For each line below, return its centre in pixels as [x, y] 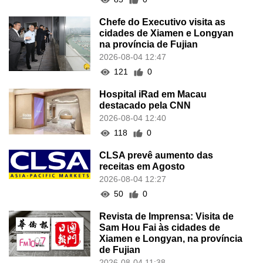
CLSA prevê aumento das [156, 156]
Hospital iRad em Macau [153, 95]
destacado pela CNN [145, 106]
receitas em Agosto [142, 167]
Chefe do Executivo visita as [163, 22]
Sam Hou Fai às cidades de [160, 228]
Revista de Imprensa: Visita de [167, 217]
